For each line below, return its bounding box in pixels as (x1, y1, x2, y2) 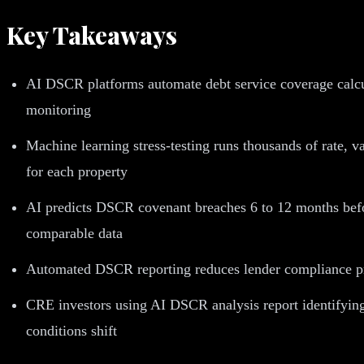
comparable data (26, 224, 123, 241)
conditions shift (26, 322, 117, 339)
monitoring (26, 101, 91, 118)
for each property (26, 162, 128, 180)
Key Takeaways (6, 18, 177, 51)
